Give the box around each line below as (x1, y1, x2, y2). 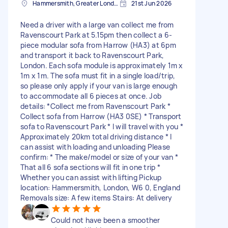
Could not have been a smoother (51, 215, 160, 225)
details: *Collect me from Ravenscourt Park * (20, 101, 170, 111)
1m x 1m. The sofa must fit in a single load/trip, (20, 71, 176, 80)
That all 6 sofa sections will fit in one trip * (20, 162, 160, 172)
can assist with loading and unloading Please (20, 142, 170, 152)
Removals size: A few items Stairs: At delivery (20, 193, 173, 203)
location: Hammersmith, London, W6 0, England (20, 183, 180, 192)
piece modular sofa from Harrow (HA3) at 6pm (20, 40, 176, 50)
